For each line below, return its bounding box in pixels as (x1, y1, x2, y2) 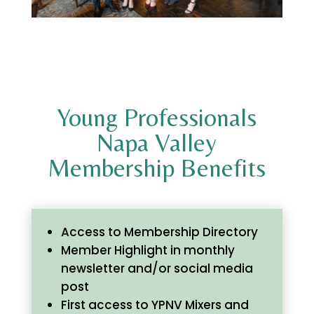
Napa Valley (97, 128, 217, 158)
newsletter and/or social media (60, 260, 253, 278)
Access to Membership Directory (60, 224, 258, 241)
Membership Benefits (48, 153, 266, 183)
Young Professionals (57, 103, 257, 132)
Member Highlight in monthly (60, 242, 235, 259)
